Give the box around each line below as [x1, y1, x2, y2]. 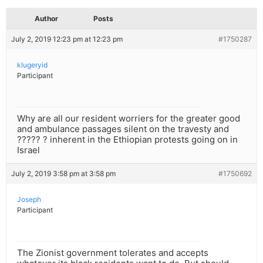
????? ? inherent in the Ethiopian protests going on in [17, 134, 238, 146]
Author [35, 14, 58, 23]
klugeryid [17, 60, 48, 70]
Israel [17, 144, 40, 156]
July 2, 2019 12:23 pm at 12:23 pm [11, 35, 123, 44]
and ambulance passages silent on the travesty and [17, 123, 229, 135]
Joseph [17, 195, 41, 204]
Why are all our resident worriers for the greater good [17, 113, 240, 124]
